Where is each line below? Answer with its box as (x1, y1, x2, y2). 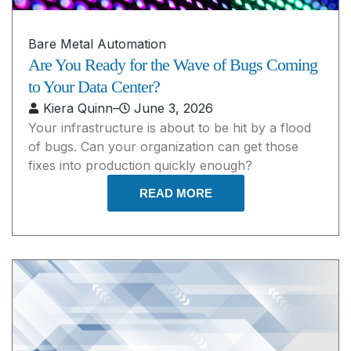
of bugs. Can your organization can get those (28, 138, 299, 154)
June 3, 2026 (134, 100, 213, 116)
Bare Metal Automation (28, 35, 166, 52)
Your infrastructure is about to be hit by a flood (28, 119, 311, 136)
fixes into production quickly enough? (28, 157, 252, 173)
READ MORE (139, 186, 212, 200)
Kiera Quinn (43, 100, 113, 116)
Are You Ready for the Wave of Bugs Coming (28, 54, 317, 74)
